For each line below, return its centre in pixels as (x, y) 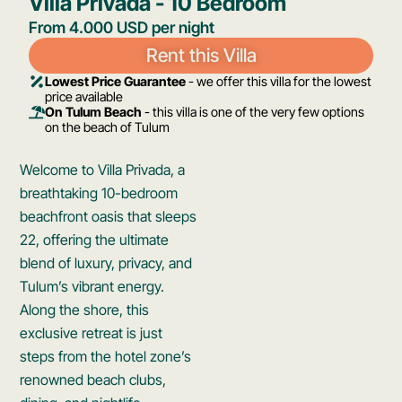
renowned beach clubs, (93, 380)
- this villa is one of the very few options (253, 112)
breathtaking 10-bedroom (99, 193)
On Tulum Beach (94, 112)
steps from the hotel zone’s (106, 357)
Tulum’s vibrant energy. (92, 287)
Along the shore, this (85, 310)
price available (84, 97)
